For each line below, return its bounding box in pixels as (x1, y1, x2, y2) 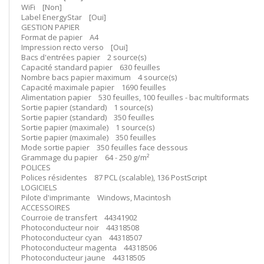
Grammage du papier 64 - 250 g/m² (21, 152, 149, 163)
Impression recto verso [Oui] (21, 42, 128, 52)
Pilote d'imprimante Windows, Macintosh (21, 192, 171, 203)
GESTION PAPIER (21, 22, 80, 32)
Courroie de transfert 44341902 (21, 212, 137, 223)
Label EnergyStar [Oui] (21, 12, 106, 22)
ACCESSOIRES (21, 202, 70, 213)
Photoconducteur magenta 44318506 (21, 242, 157, 253)
